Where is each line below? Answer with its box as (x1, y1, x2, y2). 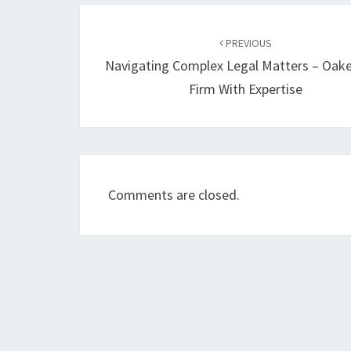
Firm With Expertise (189, 80, 303, 99)
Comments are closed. (108, 186, 240, 204)
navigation (79, 32, 188, 61)
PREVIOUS (223, 36, 273, 51)
